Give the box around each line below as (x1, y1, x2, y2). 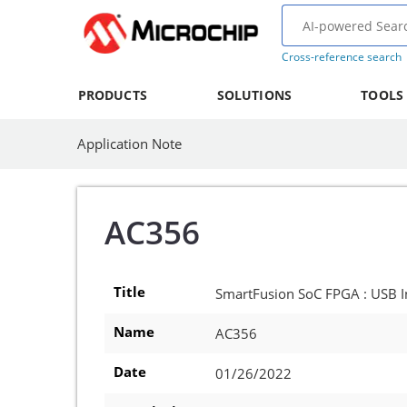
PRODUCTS (77, 86, 147, 104)
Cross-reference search (281, 49, 402, 65)
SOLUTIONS (216, 86, 292, 104)
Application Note (77, 134, 182, 153)
